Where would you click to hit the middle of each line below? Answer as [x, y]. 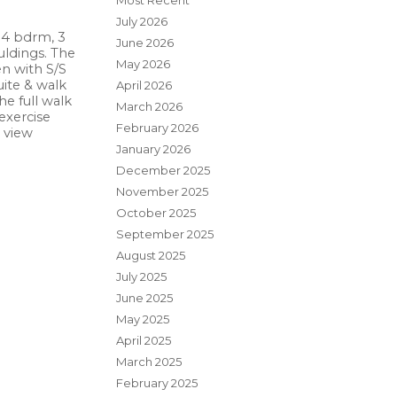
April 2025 [144, 340]
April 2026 [144, 85]
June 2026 [145, 43]
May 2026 [143, 64]
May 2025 [143, 319]
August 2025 [151, 255]
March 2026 [149, 106]
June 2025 [144, 298]
